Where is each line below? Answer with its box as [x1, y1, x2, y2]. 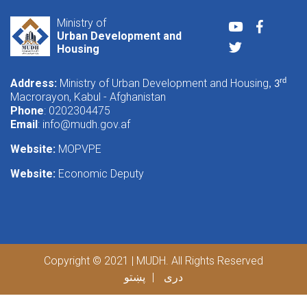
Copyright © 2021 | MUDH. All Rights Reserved [44, 254, 263, 268]
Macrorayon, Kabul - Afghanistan [10, 90, 166, 104]
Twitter [241, 38, 275, 51]
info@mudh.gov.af [42, 118, 130, 132]
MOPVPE [58, 143, 101, 156]
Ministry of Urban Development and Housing [57, 77, 269, 90]
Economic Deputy [58, 167, 144, 181]
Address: [10, 77, 57, 90]
